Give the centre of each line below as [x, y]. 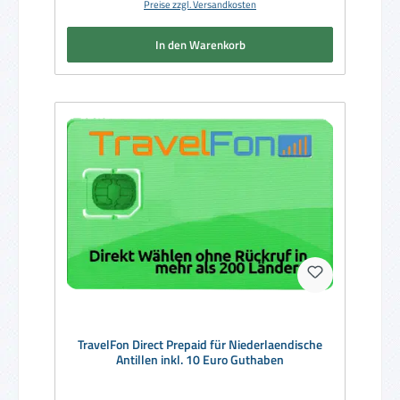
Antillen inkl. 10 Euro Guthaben [200, 359]
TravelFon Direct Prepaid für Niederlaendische [200, 344]
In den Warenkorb [200, 44]
